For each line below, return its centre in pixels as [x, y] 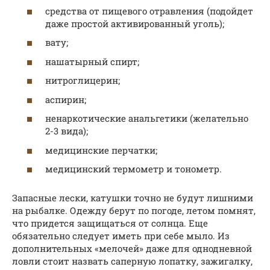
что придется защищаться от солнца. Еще [110, 223]
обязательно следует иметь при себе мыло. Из [121, 236]
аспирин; [66, 99]
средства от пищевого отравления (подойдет [149, 11]
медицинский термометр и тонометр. [133, 169]
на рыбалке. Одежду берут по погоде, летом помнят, [134, 211]
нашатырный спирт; [92, 61]
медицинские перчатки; [101, 150]
